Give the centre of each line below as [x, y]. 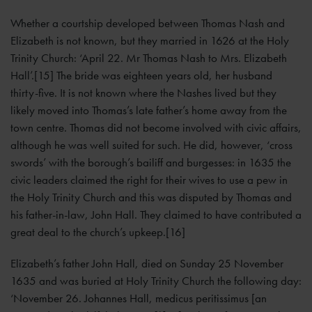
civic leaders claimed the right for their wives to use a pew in [149, 180]
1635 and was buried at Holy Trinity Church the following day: [156, 281]
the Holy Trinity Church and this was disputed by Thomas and [151, 197]
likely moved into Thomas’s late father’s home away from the [149, 110]
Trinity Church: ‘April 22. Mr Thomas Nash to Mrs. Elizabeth [149, 58]
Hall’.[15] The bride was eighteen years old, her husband [141, 76]
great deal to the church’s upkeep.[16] [98, 232]
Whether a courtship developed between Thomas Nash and [148, 23]
